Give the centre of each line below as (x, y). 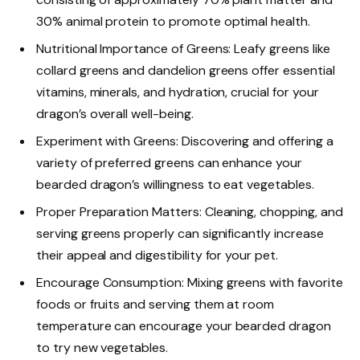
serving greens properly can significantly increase (180, 234)
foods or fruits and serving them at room (155, 305)
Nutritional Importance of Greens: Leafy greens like (183, 49)
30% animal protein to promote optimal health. (173, 22)
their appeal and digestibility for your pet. (157, 256)
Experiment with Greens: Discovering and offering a (185, 141)
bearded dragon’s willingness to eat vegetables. (175, 185)
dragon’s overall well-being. (115, 114)
